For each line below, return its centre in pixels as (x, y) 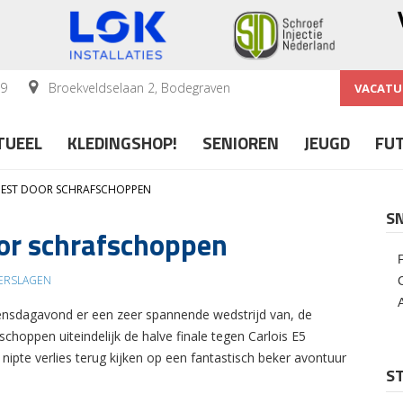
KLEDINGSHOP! (122, 142)
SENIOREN (241, 142)
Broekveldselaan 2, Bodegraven (138, 87)
